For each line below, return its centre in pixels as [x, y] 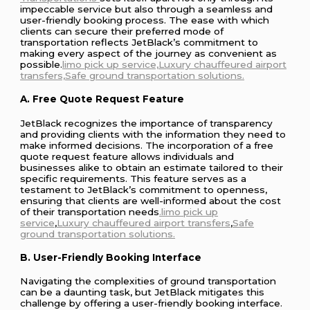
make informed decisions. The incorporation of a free [147, 145]
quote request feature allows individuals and [127, 156]
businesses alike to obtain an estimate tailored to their [152, 167]
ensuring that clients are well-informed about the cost [151, 200]
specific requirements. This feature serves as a [134, 178]
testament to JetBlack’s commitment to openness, [144, 189]
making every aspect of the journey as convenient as [149, 54]
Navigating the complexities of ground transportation [148, 281]
